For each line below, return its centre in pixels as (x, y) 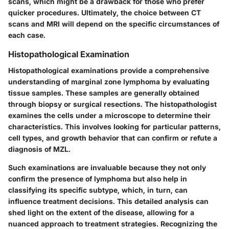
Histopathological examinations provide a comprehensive (109, 70)
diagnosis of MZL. (39, 149)
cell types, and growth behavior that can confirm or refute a (113, 138)
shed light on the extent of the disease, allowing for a (101, 212)
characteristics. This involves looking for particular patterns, (114, 126)
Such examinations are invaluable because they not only (107, 167)
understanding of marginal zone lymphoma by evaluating (109, 81)
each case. (27, 35)
